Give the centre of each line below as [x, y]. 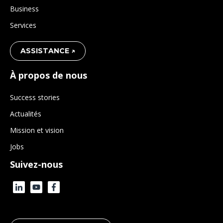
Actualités [26, 114]
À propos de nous [49, 75]
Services [23, 25]
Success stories [35, 98]
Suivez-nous [36, 165]
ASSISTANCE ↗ [48, 51]
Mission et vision [37, 130]
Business [24, 9]
